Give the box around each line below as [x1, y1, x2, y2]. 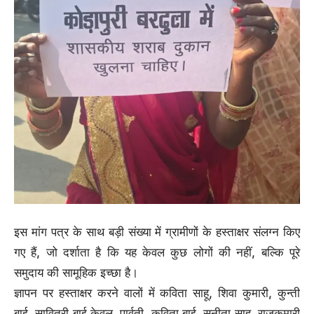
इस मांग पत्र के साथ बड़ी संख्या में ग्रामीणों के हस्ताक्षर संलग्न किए [14, 224, 300, 239]
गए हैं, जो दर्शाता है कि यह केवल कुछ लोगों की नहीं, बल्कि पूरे [14, 245, 300, 259]
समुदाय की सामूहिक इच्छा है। [14, 265, 138, 280]
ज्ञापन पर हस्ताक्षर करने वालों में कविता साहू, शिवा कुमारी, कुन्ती [14, 285, 300, 300]
